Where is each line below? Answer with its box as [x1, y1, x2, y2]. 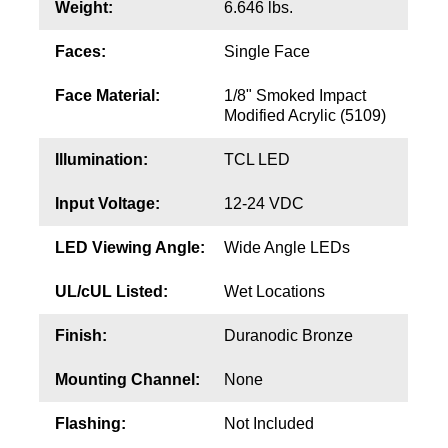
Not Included [223, 415, 314, 433]
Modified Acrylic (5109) [223, 107, 386, 125]
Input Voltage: [54, 195, 160, 213]
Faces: [54, 43, 106, 61]
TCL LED [223, 151, 290, 169]
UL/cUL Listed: [54, 283, 168, 301]
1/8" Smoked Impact [223, 87, 366, 105]
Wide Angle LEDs [223, 239, 350, 257]
